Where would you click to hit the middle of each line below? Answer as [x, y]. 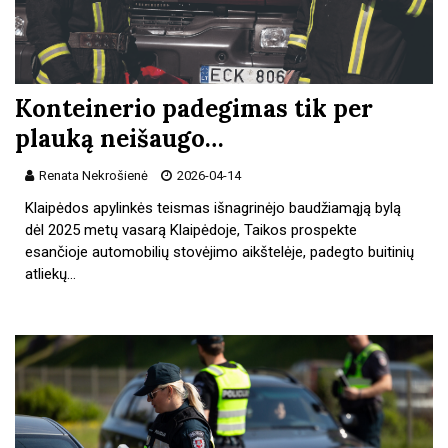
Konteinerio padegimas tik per [194, 108]
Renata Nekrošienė [93, 175]
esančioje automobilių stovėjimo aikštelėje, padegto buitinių [220, 251]
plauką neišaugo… [119, 138]
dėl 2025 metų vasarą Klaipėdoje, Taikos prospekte [191, 229]
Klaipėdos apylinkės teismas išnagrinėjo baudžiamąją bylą [213, 207]
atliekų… [51, 273]
